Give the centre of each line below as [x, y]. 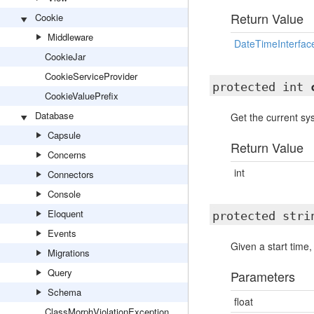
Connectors [71, 174]
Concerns [67, 155]
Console [64, 194]
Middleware [70, 37]
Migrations [69, 253]
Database [54, 115]
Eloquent [66, 213]
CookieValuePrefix [82, 96]
